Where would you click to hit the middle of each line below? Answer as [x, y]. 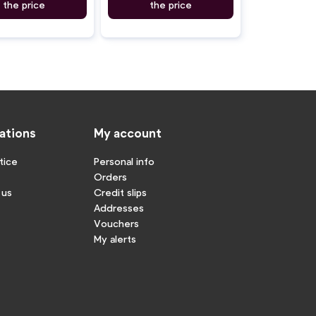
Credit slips [120, 192]
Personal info [124, 161]
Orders [110, 176]
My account [127, 132]
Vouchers [116, 223]
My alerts [115, 238]
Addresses [119, 207]
